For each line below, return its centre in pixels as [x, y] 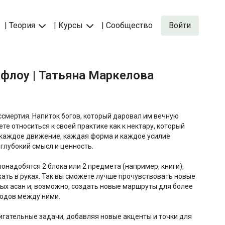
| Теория [21, 25]
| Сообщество [127, 25]
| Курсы [69, 25]
